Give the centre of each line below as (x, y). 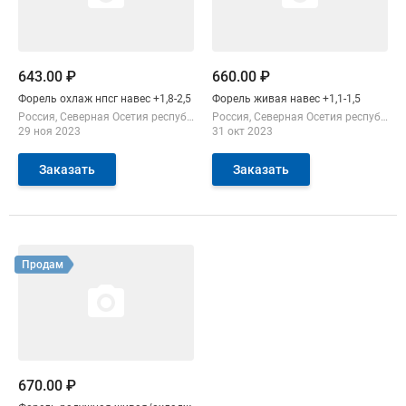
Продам (43, 265)
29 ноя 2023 (49, 132)
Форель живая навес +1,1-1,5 (286, 99)
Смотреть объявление (84, 254)
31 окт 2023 (242, 132)
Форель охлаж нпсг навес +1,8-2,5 (172, 99)
